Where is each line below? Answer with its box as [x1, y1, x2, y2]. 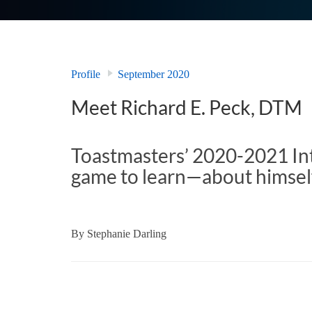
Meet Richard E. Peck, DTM [71, 95, 302, 120]
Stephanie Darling [87, 227, 166, 240]
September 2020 [118, 68, 189, 81]
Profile [71, 68, 100, 81]
